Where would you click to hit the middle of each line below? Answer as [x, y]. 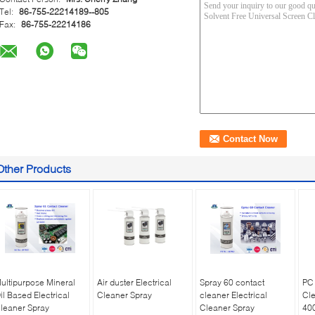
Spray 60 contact [232, 282]
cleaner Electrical [233, 295]
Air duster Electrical [134, 282]
